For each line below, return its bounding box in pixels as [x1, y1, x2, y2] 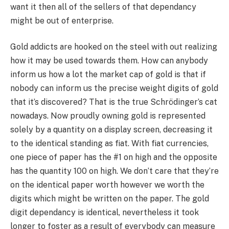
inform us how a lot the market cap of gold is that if [10, 70, 206, 80]
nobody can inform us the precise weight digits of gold [10, 83, 218, 94]
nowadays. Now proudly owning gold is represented [10, 111, 205, 121]
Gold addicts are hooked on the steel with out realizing [10, 42, 217, 52]
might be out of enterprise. [10, 15, 113, 26]
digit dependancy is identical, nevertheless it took [10, 208, 199, 218]
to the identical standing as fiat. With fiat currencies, [10, 139, 209, 149]
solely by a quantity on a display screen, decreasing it [10, 125, 213, 135]
